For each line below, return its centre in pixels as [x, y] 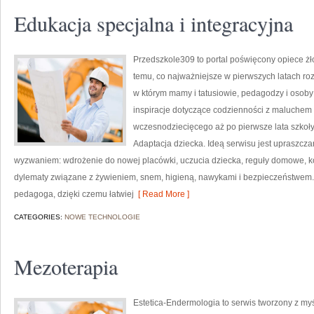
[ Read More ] [162, 194]
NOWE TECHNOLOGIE [102, 217]
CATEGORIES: [39, 217]
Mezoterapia [66, 266]
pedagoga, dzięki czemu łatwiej [74, 194]
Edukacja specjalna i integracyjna [153, 23]
